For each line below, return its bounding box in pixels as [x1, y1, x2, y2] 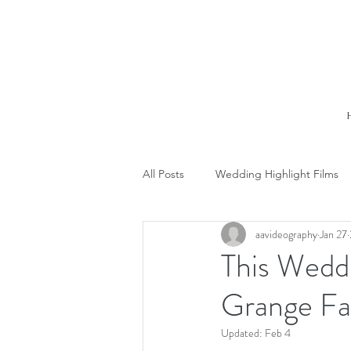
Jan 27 [320, 226, 347, 242]
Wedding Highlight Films [215, 166, 338, 181]
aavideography [255, 226, 317, 242]
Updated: [221, 325, 265, 341]
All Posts [143, 166, 184, 181]
